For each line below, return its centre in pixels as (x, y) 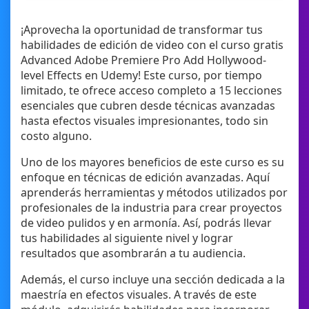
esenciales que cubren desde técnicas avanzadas (148, 106)
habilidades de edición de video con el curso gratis (152, 45)
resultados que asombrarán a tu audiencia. (133, 253)
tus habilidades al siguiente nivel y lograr (127, 238)
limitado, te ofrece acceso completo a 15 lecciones (151, 91)
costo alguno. (56, 136)
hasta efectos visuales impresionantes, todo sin (144, 121)
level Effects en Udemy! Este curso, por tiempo (141, 76)
